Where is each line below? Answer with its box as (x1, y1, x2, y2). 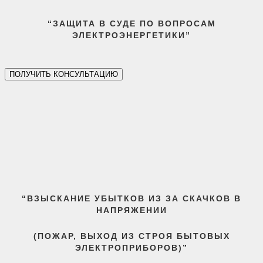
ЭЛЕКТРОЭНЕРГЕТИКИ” (72, 31, 191, 41)
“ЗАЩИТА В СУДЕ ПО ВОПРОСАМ (47, 19, 216, 29)
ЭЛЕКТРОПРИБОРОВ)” (75, 242, 188, 252)
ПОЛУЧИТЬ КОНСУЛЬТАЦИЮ (9, 69, 118, 79)
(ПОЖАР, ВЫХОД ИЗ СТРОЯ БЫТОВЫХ (33, 231, 230, 241)
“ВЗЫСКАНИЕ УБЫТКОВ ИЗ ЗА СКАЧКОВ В (22, 194, 241, 204)
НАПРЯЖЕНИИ (96, 205, 167, 215)
